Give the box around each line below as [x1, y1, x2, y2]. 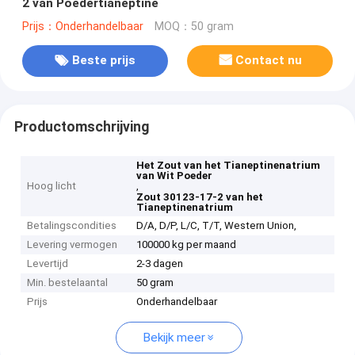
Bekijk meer [143, 330, 205, 345]
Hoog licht [27, 180, 77, 193]
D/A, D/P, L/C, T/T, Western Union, [136, 219, 297, 232]
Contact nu [235, 53, 303, 68]
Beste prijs [71, 53, 136, 68]
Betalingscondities [27, 219, 117, 232]
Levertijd [27, 258, 69, 270]
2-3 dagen [136, 258, 184, 270]
